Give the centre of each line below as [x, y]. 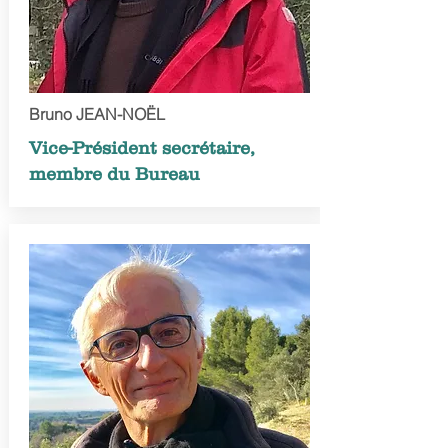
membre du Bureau [114, 174]
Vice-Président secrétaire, [141, 148]
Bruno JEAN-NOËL [96, 114]
